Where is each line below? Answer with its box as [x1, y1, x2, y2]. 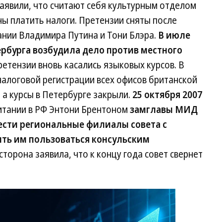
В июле [158, 29, 190, 42]
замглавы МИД [130, 103, 198, 116]
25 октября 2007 [132, 88, 202, 101]
